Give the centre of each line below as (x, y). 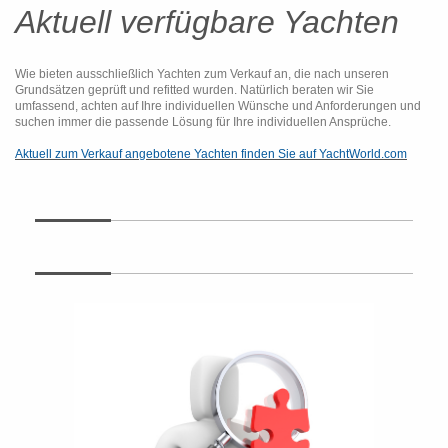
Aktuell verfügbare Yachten (207, 22)
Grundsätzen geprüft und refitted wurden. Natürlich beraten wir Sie (194, 90)
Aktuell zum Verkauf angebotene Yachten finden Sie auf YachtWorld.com (211, 154)
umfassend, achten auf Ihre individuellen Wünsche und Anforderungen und (218, 106)
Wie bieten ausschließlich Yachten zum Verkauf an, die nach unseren (202, 74)
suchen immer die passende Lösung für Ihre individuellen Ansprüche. (203, 122)
